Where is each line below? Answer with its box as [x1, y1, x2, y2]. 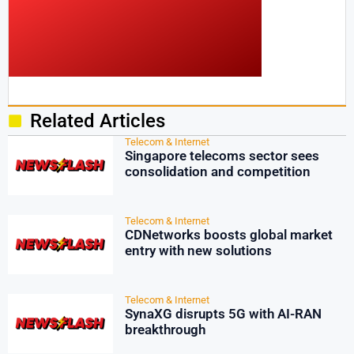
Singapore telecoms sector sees [124, 148, 319, 164]
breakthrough [124, 322, 205, 337]
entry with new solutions [124, 243, 272, 258]
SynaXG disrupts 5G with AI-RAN [124, 306, 322, 322]
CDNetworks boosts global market [124, 227, 333, 243]
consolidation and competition [124, 164, 311, 179]
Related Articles [29, 110, 165, 132]
